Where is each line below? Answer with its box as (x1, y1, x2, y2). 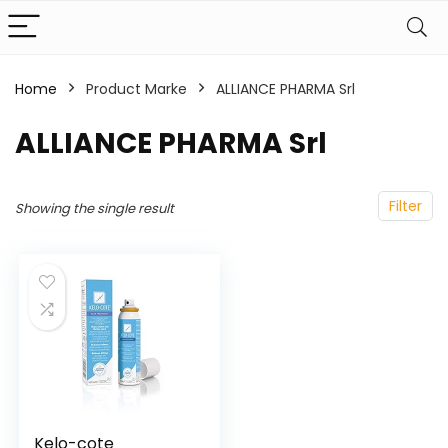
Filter (389, 196, 422, 216)
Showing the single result (15, 199, 174, 218)
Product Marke (86, 79, 187, 99)
